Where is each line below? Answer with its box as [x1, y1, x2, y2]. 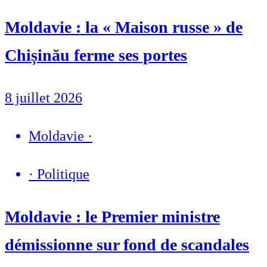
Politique [37, 166, 89, 182]
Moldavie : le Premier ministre [5, 207, 220, 226]
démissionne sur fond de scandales [5, 235, 249, 254]
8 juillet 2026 [5, 90, 82, 106]
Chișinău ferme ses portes [5, 46, 187, 65]
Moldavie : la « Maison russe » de [5, 18, 243, 37]
